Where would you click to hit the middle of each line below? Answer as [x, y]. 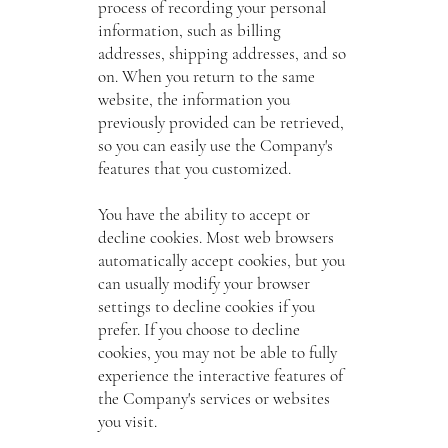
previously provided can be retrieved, [220, 122]
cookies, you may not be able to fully [217, 352]
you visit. [127, 421]
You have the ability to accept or [203, 214]
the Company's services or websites [213, 398]
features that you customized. [194, 168]
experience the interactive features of [220, 375]
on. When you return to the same [206, 76]
